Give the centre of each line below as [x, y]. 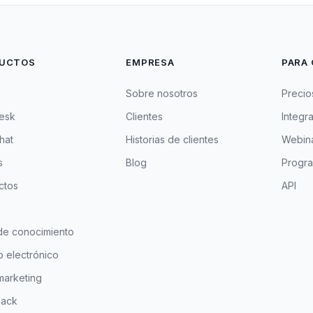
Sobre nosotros [162, 93]
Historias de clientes [173, 139]
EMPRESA [150, 62]
